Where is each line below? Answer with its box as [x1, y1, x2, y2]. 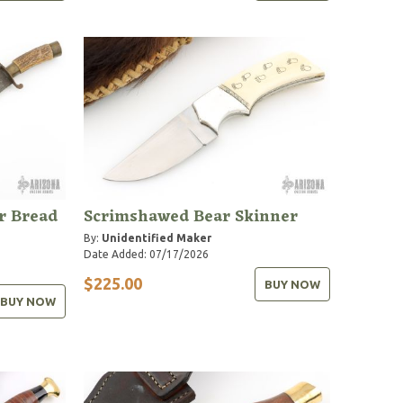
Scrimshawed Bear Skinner [84, 201, 299, 231]
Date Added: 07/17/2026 [84, 247, 210, 260]
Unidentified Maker [102, 231, 212, 244]
